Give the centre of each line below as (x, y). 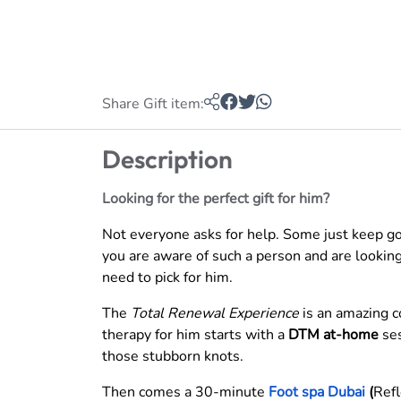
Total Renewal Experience (217, 313)
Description (167, 158)
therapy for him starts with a (193, 334)
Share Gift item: (153, 103)
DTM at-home (332, 334)
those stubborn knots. (175, 356)
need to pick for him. (167, 277)
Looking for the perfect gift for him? (218, 198)
